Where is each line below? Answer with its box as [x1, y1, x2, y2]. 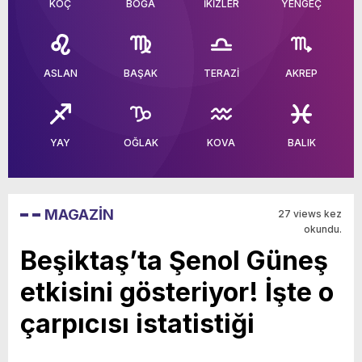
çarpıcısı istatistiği [20, 308, 255, 339]
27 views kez [278, 208, 342, 220]
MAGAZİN [44, 206, 114, 223]
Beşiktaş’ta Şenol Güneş [20, 245, 328, 276]
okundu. [304, 223, 342, 235]
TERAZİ [203, 67, 239, 79]
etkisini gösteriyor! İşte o [20, 276, 334, 308]
